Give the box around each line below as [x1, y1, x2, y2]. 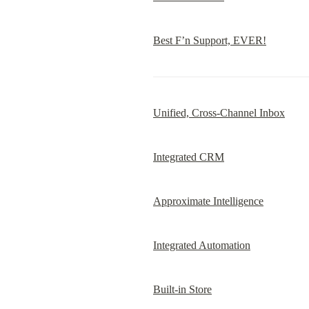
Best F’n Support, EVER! [153, 34, 266, 46]
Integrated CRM [153, 151, 224, 163]
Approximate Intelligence [153, 195, 263, 207]
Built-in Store [153, 283, 212, 295]
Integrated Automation [153, 239, 250, 251]
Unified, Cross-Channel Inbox [153, 107, 285, 119]
